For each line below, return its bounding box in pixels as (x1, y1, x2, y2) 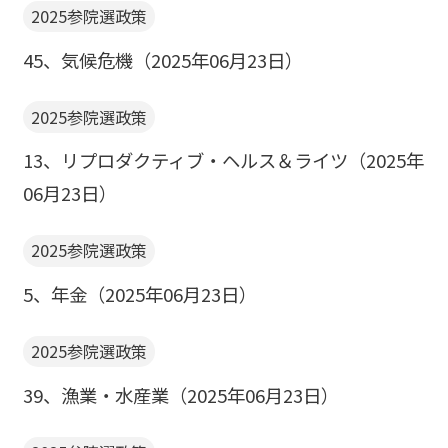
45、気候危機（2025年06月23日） (22, 46, 303, 73)
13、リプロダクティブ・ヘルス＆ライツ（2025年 (22, 147, 424, 174)
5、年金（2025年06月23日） (22, 281, 257, 308)
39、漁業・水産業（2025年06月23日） (22, 381, 339, 408)
